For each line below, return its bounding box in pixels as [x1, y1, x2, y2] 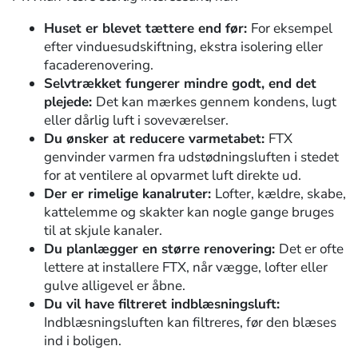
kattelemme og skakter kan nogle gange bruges [44, 203, 334, 222]
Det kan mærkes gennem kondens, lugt [96, 93, 336, 112]
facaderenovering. [44, 56, 153, 75]
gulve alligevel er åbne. [44, 276, 185, 296]
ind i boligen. [44, 332, 121, 351]
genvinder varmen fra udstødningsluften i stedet [44, 148, 339, 167]
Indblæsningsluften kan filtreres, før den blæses [44, 313, 336, 332]
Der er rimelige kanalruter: [44, 185, 215, 204]
